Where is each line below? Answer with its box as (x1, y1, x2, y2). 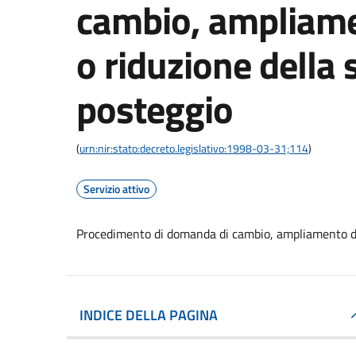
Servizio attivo (83, 180, 149, 197)
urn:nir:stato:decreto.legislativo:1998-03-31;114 (79, 140, 308, 157)
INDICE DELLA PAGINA (79, 304, 218, 326)
